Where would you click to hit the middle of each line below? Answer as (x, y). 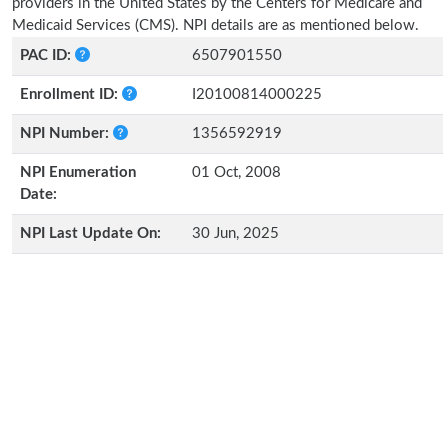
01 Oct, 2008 (236, 172)
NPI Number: (66, 133)
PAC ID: (47, 55)
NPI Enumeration (78, 172)
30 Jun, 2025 (235, 233)
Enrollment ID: (71, 94)
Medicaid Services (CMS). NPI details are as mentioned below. (215, 25)
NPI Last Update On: (90, 233)
